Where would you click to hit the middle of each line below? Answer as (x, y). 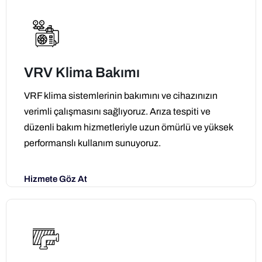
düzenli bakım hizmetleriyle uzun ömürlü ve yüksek (128, 127)
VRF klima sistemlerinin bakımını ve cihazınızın (121, 95)
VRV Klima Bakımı (82, 72)
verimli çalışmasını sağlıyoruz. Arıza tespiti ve (117, 111)
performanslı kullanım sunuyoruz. (92, 143)
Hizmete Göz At (56, 179)
